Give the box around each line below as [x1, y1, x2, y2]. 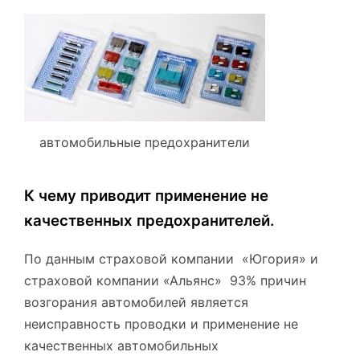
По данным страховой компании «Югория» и [24, 250, 318, 267]
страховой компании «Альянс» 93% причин [24, 272, 306, 288]
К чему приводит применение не [24, 186, 268, 205]
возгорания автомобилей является [24, 293, 248, 310]
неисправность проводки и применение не [24, 315, 298, 332]
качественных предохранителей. [24, 211, 274, 230]
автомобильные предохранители [39, 133, 250, 150]
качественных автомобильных [24, 337, 219, 354]
